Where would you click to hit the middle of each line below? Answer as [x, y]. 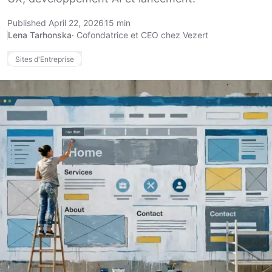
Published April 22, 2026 [56, 23]
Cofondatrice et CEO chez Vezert [142, 35]
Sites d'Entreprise [45, 59]
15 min [117, 23]
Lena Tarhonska [40, 35]
